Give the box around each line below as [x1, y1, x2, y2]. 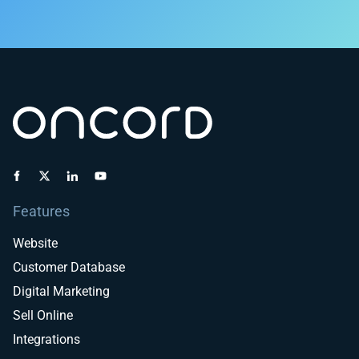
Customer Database [13, 260, 125, 276]
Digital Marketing [13, 284, 110, 300]
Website [13, 236, 58, 252]
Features [13, 204, 70, 220]
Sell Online [13, 308, 73, 324]
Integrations [13, 332, 80, 348]
